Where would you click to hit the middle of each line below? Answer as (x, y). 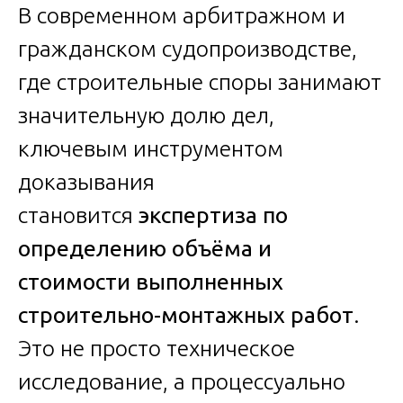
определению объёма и (145, 249)
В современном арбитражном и (182, 16)
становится (78, 215)
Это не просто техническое (157, 349)
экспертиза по (213, 215)
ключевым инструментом (151, 149)
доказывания (86, 182)
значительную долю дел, (146, 116)
